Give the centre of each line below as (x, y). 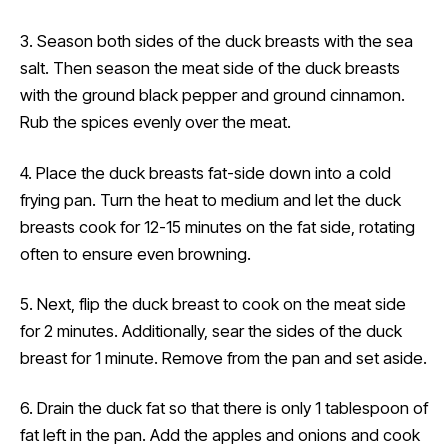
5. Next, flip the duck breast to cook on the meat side (213, 303)
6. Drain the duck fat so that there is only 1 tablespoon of (224, 407)
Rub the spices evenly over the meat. (155, 122)
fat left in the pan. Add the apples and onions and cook (220, 434)
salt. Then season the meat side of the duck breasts (210, 68)
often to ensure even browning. (135, 253)
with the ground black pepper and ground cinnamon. (212, 95)
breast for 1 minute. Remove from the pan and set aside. (223, 357)
